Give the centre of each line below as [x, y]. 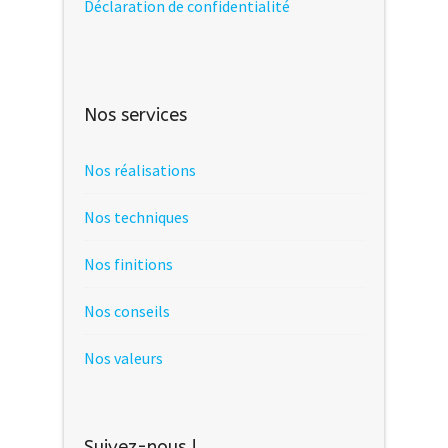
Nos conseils [127, 310]
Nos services [135, 114]
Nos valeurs [123, 357]
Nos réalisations [140, 169]
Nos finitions [128, 263]
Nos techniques [136, 216]
